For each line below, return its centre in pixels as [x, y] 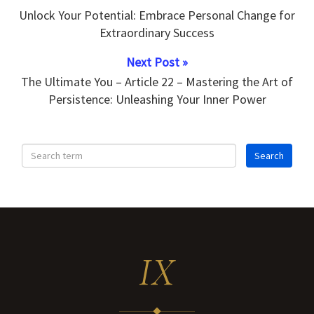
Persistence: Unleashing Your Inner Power [157, 100]
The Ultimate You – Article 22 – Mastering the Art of [157, 82]
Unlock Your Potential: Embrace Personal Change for [157, 15]
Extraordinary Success [157, 33]
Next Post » [157, 62]
